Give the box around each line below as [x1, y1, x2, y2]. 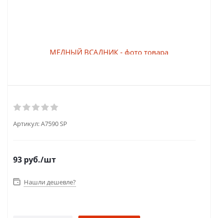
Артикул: [13, 119, 39, 128]
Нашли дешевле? [24, 178, 76, 186]
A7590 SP [41, 119, 67, 128]
